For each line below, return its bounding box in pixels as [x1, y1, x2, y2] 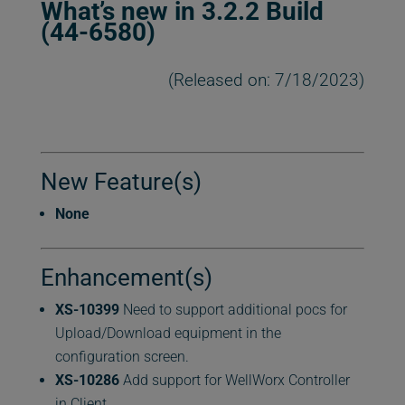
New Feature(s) [40, 168, 202, 196]
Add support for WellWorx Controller [118, 372, 350, 390]
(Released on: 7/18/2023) [168, 70, 365, 91]
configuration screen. [54, 348, 189, 366]
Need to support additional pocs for [118, 301, 347, 319]
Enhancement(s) [40, 264, 212, 292]
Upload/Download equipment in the [54, 325, 281, 343]
